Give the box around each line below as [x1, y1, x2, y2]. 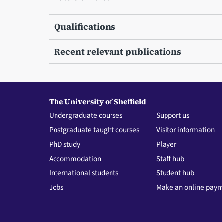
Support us [156, 110, 190, 121]
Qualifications [54, 20, 115, 33]
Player [156, 138, 177, 150]
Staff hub [156, 153, 185, 164]
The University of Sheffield [49, 96, 146, 107]
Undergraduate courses [49, 110, 122, 121]
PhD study [49, 138, 80, 150]
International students [49, 167, 118, 178]
